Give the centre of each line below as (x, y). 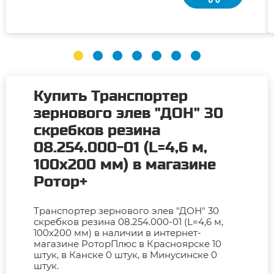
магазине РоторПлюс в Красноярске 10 (128, 243)
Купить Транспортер (111, 96)
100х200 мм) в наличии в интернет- (117, 232)
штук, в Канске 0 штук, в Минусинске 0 (125, 254)
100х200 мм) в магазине (125, 165)
